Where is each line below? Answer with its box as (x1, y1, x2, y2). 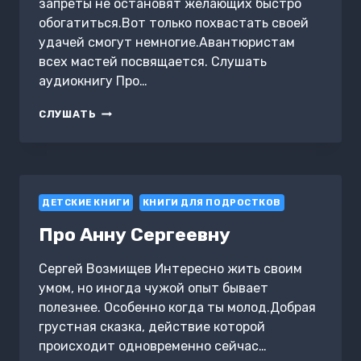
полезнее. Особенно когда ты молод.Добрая (39, 300, 316, 316)
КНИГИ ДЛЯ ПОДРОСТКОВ (142, 197, 282, 209)
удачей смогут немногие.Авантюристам (39, 35, 295, 51)
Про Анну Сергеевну (39, 223, 230, 247)
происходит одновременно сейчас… (39, 338, 267, 355)
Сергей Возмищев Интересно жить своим (39, 261, 302, 277)
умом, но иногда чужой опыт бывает (39, 280, 268, 297)
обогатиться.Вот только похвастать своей (39, 15, 309, 31)
